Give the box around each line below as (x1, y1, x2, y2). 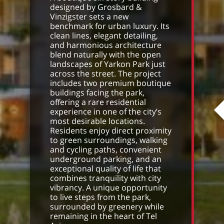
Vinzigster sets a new (50, 11, 128, 22)
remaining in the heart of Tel (50, 210, 157, 221)
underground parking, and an (50, 153, 161, 164)
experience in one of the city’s (50, 106, 161, 117)
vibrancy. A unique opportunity (50, 182, 167, 193)
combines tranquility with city (50, 172, 161, 183)
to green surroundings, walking (50, 134, 167, 145)
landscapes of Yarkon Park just (50, 58, 165, 69)
